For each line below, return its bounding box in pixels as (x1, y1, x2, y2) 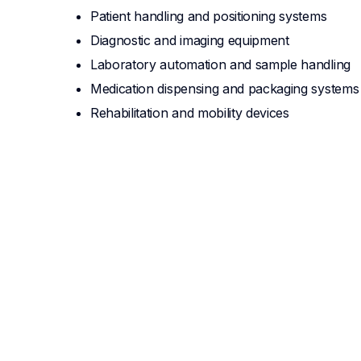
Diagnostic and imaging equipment (90, 32, 289, 49)
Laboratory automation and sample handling (90, 56, 351, 73)
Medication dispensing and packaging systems (90, 81, 359, 98)
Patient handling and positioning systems (90, 8, 327, 25)
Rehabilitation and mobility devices (90, 105, 289, 122)
